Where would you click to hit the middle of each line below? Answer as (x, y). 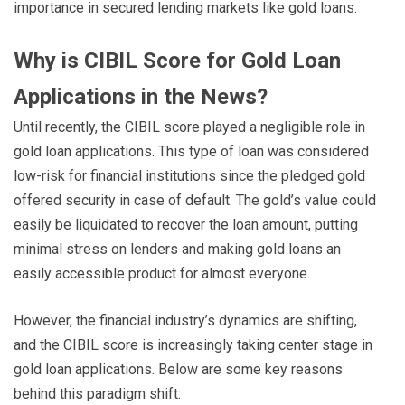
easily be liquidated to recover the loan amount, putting (186, 225)
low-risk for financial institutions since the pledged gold (189, 176)
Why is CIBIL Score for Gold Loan (177, 61)
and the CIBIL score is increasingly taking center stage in (193, 345)
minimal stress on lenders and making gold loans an (177, 250)
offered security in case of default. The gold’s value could (195, 201)
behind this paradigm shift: (97, 394)
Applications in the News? (141, 97)
